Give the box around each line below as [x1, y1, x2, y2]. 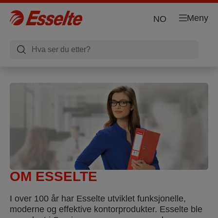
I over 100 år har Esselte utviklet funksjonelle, [10, 193, 186, 203]
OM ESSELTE [10, 168, 97, 184]
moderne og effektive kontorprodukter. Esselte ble [10, 204, 202, 214]
